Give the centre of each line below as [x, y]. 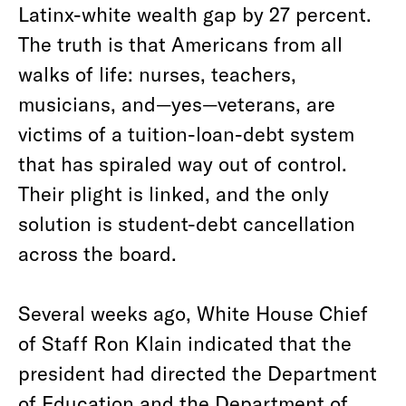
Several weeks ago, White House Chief [193, 313]
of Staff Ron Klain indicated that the [185, 343]
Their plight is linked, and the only [174, 193]
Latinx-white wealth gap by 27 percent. [195, 14]
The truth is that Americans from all [180, 43]
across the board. [97, 253]
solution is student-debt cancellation [187, 223]
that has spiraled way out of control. [183, 163]
